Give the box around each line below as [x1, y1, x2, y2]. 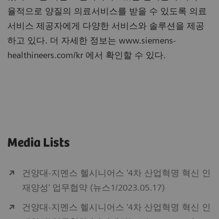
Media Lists [7, 136, 70, 151]
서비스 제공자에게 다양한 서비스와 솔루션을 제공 [7, 21, 204, 31]
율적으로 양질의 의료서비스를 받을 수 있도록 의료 [7, 6, 207, 17]
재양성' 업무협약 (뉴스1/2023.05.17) [22, 182, 165, 193]
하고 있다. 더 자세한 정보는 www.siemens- [7, 35, 176, 46]
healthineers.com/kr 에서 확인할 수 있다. [7, 50, 166, 61]
